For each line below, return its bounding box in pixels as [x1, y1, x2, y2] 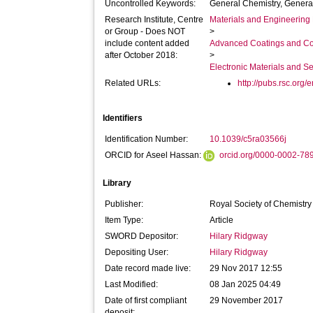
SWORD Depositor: [105, 231, 179, 241]
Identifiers [103, 113, 143, 123]
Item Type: [105, 215, 144, 225]
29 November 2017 [210, 296, 284, 305]
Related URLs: [105, 78, 161, 88]
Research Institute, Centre [105, 15, 204, 24]
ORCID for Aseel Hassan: [105, 150, 204, 160]
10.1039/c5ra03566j [210, 134, 287, 144]
